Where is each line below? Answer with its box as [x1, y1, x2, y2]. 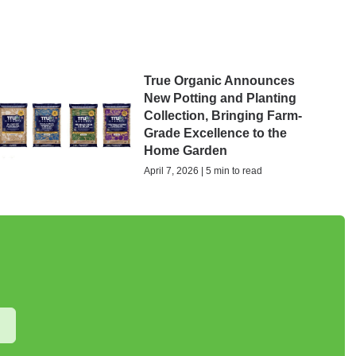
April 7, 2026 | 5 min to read [143, 165, 262, 177]
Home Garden [143, 144, 227, 158]
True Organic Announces [143, 74, 295, 88]
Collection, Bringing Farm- [143, 109, 302, 123]
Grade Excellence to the [143, 126, 287, 141]
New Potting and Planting [143, 91, 296, 106]
